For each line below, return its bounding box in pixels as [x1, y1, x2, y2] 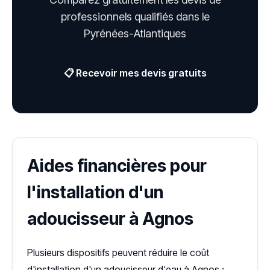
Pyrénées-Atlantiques [84, 27, 186, 40]
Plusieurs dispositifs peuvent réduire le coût [27, 246, 209, 259]
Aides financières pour [27, 155, 207, 177]
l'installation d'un [27, 182, 163, 203]
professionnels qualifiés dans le [60, 10, 210, 24]
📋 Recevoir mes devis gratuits [63, 67, 207, 80]
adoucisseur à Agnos [27, 209, 193, 230]
